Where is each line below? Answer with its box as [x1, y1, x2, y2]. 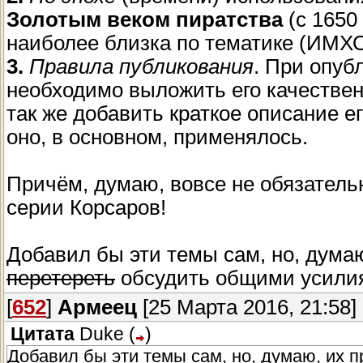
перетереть [6, 267, 115, 290]
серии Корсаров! [6, 196, 166, 220]
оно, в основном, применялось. [6, 126, 308, 149]
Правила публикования [29, 55, 254, 79]
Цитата [11, 324, 75, 345]
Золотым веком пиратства [6, 8, 283, 32]
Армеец [58, 296, 137, 319]
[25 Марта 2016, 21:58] [137, 296, 357, 319]
